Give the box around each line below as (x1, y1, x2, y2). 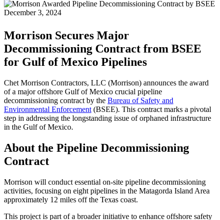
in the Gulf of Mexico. (4, 122, 73, 131)
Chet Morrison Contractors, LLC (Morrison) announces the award (4, 78, 209, 87)
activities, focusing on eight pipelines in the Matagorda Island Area (4, 186, 210, 195)
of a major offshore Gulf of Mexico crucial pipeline (4, 87, 162, 96)
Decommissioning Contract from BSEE (4, 42, 201, 55)
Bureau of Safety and (108, 96, 173, 105)
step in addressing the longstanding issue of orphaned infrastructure (4, 113, 211, 122)
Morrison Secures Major (4, 29, 129, 42)
